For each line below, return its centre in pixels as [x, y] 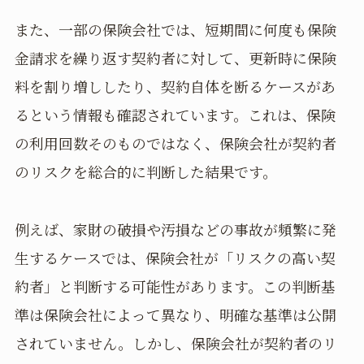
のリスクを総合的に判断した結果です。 [145, 172]
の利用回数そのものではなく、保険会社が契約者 [175, 143]
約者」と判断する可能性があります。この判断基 [175, 286]
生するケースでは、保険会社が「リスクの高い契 [175, 258]
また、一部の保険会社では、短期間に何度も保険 [175, 30]
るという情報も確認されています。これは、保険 [175, 115]
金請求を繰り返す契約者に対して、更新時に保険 [175, 58]
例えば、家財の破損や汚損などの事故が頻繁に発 [175, 230]
